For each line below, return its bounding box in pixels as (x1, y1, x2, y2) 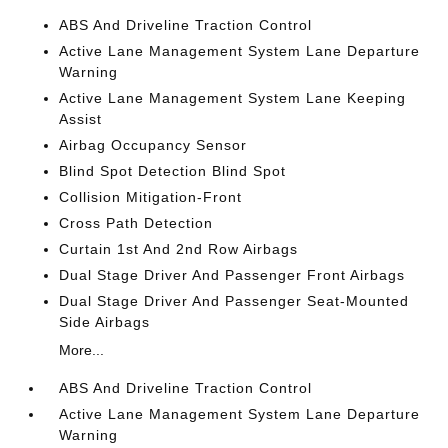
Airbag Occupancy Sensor (59, 137, 248, 153)
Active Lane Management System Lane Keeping (59, 90, 407, 106)
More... (59, 342, 105, 358)
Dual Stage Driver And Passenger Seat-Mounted (59, 293, 410, 309)
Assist (59, 111, 103, 127)
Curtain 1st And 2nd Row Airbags (59, 241, 299, 257)
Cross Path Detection (59, 215, 214, 231)
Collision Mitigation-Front (59, 189, 243, 205)
